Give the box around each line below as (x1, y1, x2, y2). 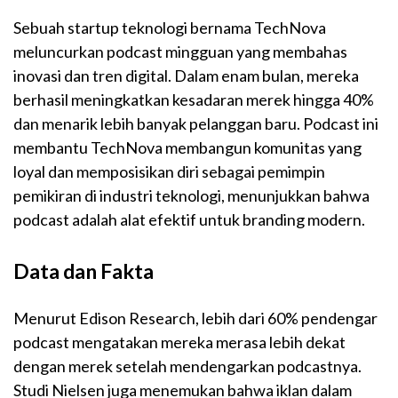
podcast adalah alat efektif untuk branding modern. (13, 210, 365, 230)
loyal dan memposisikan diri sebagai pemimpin (13, 162, 325, 182)
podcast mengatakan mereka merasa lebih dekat (13, 332, 346, 353)
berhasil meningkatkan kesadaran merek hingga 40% (13, 90, 374, 110)
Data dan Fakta (13, 259, 154, 284)
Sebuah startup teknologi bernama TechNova (13, 18, 326, 38)
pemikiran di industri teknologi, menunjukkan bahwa (13, 186, 370, 206)
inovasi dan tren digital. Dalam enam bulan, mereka (13, 66, 359, 86)
